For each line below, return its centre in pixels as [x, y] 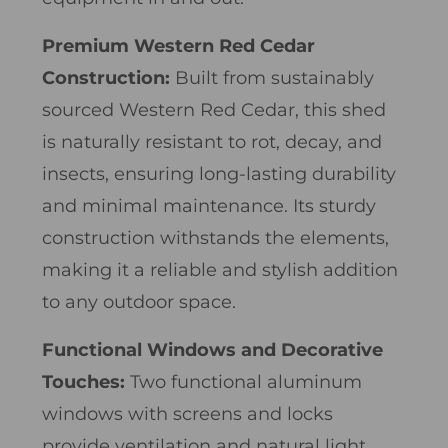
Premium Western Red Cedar [178, 45]
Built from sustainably [274, 77]
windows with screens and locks [187, 413]
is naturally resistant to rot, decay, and [212, 141]
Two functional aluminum [246, 381]
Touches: [86, 381]
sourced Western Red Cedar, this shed [214, 109]
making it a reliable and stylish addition [220, 269]
